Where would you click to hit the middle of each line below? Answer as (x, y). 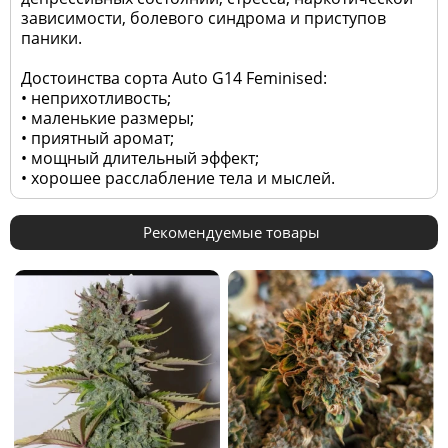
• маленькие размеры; (107, 118)
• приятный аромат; (97, 138)
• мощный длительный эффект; (140, 158)
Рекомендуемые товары (231, 232)
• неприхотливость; (96, 98)
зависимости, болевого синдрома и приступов (203, 18)
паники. (51, 38)
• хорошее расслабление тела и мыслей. (178, 178)
